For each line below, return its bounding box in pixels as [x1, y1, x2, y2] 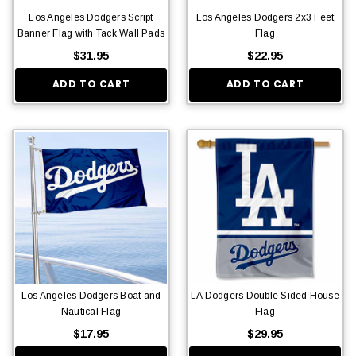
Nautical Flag [60, 305, 122, 317]
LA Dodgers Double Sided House [191, 289, 339, 301]
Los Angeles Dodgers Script [29, 11, 153, 23]
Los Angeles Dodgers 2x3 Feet [195, 11, 335, 23]
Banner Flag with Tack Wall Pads [17, 27, 165, 39]
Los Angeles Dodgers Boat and [21, 289, 161, 301]
